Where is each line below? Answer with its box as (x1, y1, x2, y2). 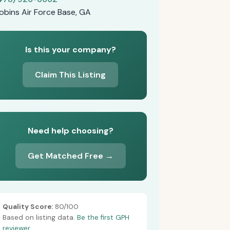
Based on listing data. (2, 213, 77, 222)
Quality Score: (2, 202, 53, 211)
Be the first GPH (76, 213, 129, 222)
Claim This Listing (35, 69, 106, 80)
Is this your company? (25, 44, 116, 55)
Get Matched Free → (27, 150, 113, 161)
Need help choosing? (27, 125, 113, 136)
